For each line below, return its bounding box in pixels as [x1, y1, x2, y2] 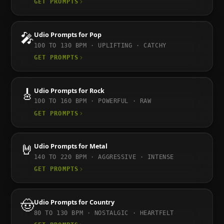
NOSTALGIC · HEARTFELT [94, 209, 174, 216]
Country [89, 197, 114, 206]
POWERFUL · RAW [98, 97, 151, 105]
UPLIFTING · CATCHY [98, 41, 166, 49]
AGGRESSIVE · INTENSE [98, 153, 174, 160]
